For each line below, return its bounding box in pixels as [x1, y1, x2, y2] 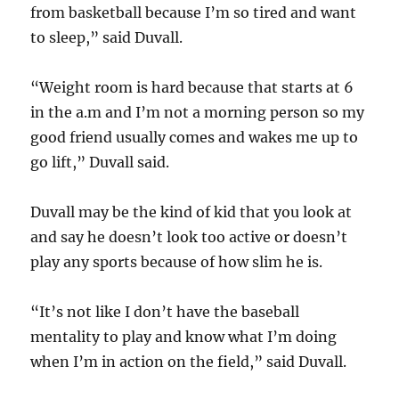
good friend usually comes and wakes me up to [30, 128, 359, 146]
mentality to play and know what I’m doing [30, 328, 338, 346]
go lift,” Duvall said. [30, 153, 170, 171]
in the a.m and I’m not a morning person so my [30, 103, 365, 121]
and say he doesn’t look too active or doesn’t [30, 228, 348, 246]
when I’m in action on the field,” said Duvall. [30, 353, 347, 370]
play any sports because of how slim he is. [30, 253, 323, 271]
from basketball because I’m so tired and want [30, 4, 357, 21]
